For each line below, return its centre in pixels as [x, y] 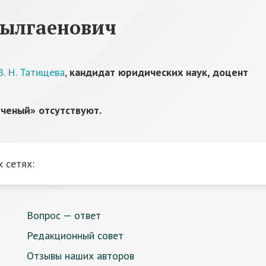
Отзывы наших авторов [80, 256]
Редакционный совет [75, 235]
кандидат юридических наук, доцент [159, 72]
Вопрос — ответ [64, 215]
